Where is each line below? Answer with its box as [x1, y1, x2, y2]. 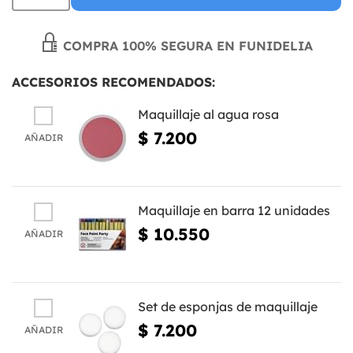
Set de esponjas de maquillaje [138, 298, 318, 314]
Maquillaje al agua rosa [138, 106, 279, 122]
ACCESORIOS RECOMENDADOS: [12, 73, 215, 90]
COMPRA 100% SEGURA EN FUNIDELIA [59, 37, 313, 54]
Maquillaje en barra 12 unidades [138, 202, 330, 218]
